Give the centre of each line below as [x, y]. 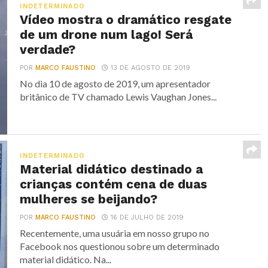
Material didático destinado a [112, 169]
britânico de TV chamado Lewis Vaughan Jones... [118, 97]
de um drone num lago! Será [106, 35]
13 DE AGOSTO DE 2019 [151, 68]
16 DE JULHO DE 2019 [147, 217]
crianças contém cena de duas [114, 184]
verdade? [48, 50]
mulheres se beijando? [89, 199]
